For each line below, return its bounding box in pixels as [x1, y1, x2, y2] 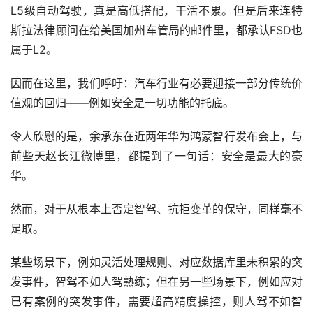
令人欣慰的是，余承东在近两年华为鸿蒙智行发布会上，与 [10, 129, 303, 143]
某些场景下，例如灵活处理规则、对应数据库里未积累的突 [10, 254, 303, 269]
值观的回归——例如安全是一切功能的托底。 [10, 95, 234, 110]
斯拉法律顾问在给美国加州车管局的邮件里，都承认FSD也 [10, 22, 303, 37]
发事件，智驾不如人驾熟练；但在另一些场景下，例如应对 [10, 274, 303, 289]
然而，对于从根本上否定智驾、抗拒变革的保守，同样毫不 [10, 201, 303, 216]
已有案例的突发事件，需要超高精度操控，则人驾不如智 [10, 293, 303, 308]
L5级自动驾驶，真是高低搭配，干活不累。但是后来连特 [10, 3, 303, 17]
